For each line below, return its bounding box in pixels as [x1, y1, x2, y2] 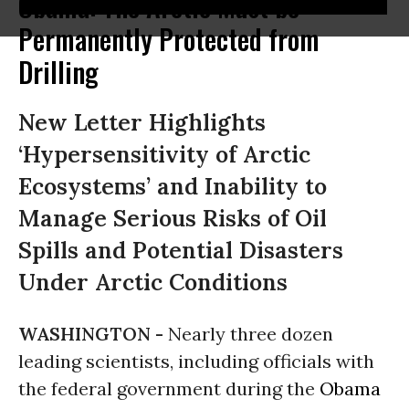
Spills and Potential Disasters [18, 236, 343, 265]
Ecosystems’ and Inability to [18, 172, 327, 201]
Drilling [18, 51, 99, 92]
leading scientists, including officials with [18, 350, 374, 372]
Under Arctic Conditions [18, 267, 288, 297]
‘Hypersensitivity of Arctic [18, 140, 310, 169]
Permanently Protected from [18, 18, 320, 59]
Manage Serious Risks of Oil [18, 204, 327, 233]
